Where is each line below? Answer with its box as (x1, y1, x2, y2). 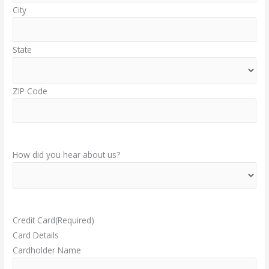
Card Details (13, 229, 59, 241)
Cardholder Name (13, 244, 82, 256)
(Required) (55, 214, 95, 226)
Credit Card (13, 214, 56, 226)
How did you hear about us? (13, 149, 121, 161)
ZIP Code (13, 85, 48, 97)
